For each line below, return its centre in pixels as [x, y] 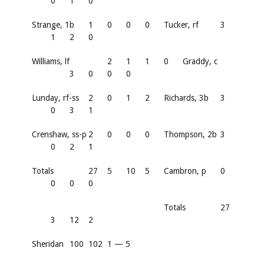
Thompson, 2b [190, 134]
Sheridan [48, 244]
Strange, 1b [53, 24]
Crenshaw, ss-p [59, 134]
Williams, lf [51, 61]
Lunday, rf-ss [55, 98]
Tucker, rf [181, 24]
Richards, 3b [186, 98]
